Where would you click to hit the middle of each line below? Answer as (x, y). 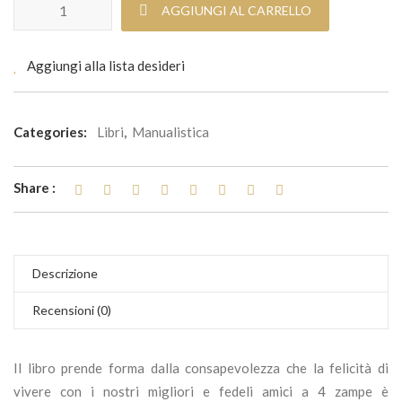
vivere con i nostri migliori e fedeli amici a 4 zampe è (201, 392)
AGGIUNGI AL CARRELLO (236, 11)
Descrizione (65, 274)
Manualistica (170, 132)
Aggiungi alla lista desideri (106, 66)
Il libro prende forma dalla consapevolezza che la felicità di (201, 368)
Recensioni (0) (72, 310)
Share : (35, 188)
